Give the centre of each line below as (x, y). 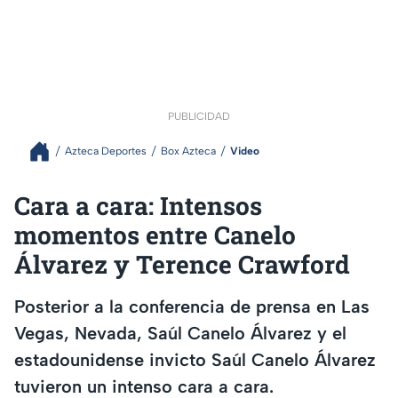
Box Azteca (188, 151)
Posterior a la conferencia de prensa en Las (192, 307)
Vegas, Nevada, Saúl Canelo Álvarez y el (180, 334)
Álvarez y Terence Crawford (182, 264)
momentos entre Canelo (155, 235)
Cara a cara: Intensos (138, 205)
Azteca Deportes (106, 151)
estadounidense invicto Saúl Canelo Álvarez (195, 360)
